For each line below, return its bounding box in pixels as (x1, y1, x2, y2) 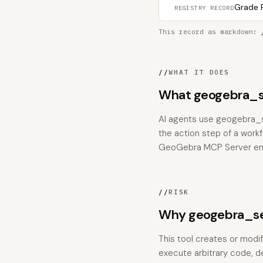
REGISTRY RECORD (174, 4, 234, 12)
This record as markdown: (159, 28, 261, 36)
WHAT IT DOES (168, 68, 230, 76)
